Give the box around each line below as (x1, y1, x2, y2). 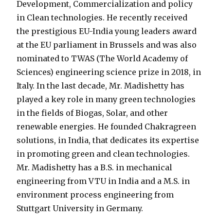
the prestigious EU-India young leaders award (17, 26, 197, 36)
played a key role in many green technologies (17, 94, 196, 105)
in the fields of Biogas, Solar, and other (17, 108, 168, 118)
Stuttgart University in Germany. (17, 203, 144, 214)
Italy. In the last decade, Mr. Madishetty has (17, 81, 185, 91)
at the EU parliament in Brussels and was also (17, 40, 197, 50)
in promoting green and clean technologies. (17, 149, 190, 159)
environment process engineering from (17, 190, 174, 200)
